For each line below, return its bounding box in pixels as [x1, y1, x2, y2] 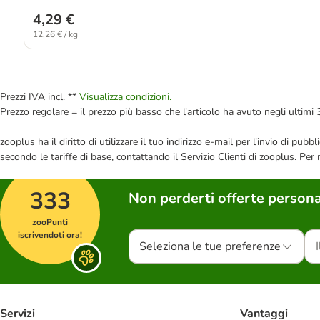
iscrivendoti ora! [18, 229, 82, 241]
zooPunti [32, 216, 68, 228]
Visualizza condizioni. [79, 90, 171, 104]
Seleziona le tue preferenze [139, 239, 281, 254]
